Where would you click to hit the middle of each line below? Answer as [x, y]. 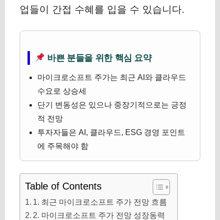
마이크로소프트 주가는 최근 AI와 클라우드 [112, 77]
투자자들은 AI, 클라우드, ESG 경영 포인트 [111, 132]
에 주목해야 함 [63, 146]
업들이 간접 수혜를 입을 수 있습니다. [102, 9]
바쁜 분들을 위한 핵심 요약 [98, 58]
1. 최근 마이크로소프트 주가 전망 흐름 [100, 202]
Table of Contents [63, 186]
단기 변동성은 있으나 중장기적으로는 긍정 [112, 105]
